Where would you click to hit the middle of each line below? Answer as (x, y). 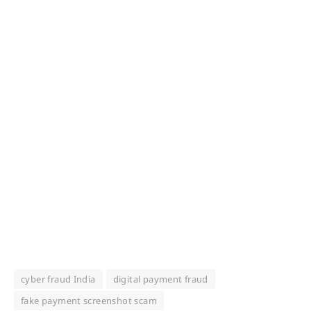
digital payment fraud (160, 279)
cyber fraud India (58, 279)
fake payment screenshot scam (89, 300)
